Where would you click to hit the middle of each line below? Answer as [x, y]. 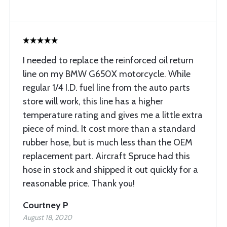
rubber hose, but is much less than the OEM [108, 142]
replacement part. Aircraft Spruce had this [106, 156]
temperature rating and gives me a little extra [113, 115]
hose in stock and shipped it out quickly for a [110, 170]
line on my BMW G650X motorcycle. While [107, 74]
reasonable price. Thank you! [79, 183]
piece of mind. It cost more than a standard [109, 129]
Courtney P [46, 205]
